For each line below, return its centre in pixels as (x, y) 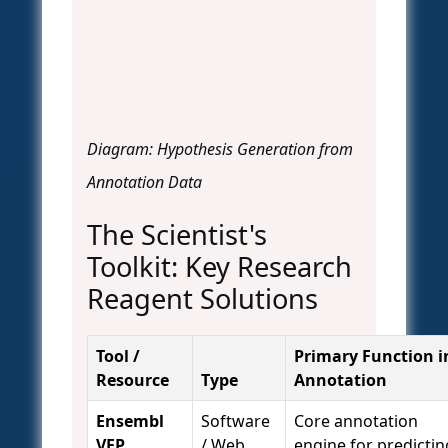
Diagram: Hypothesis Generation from (220, 149)
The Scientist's (177, 235)
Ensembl (130, 421)
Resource (132, 380)
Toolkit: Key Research (219, 267)
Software (235, 421)
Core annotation (356, 421)
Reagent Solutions (202, 299)
